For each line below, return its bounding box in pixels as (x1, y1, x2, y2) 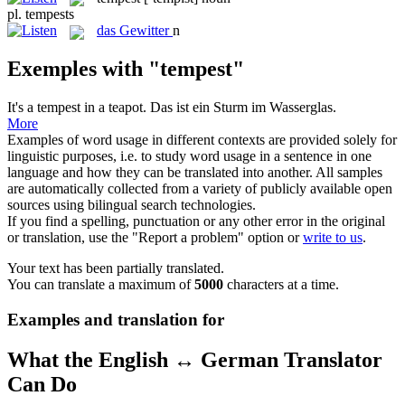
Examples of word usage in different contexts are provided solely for (7, 132, 397, 148)
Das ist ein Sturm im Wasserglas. (150, 99, 336, 116)
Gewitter (119, 23, 169, 39)
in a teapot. (80, 99, 146, 116)
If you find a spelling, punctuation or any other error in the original (7, 213, 385, 230)
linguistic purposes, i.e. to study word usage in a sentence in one (7, 148, 372, 165)
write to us (303, 230, 363, 246)
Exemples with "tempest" (7, 57, 244, 81)
